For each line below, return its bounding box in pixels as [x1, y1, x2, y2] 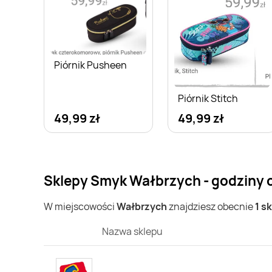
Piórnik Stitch [178, 92, 238, 106]
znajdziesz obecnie [167, 200, 255, 214]
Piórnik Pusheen [54, 58, 127, 72]
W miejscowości [44, 200, 117, 214]
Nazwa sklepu [102, 225, 163, 239]
